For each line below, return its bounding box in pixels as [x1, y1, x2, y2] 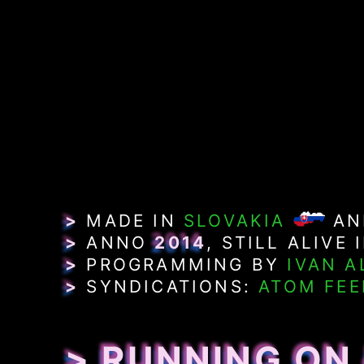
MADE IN [79, 210, 184, 231]
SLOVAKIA [184, 210, 286, 231]
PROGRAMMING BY [79, 253, 288, 275]
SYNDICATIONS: [79, 275, 259, 297]
